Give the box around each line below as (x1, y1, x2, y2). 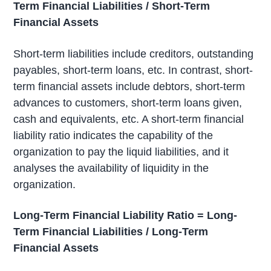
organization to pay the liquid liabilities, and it (13, 145, 229, 158)
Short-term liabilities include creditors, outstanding (13, 47, 254, 60)
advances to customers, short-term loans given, (13, 96, 243, 109)
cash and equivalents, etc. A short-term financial (13, 113, 244, 125)
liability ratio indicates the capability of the (13, 129, 214, 142)
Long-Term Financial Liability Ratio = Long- (13, 209, 238, 222)
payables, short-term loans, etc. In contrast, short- (13, 64, 253, 76)
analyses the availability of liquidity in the (13, 162, 209, 174)
